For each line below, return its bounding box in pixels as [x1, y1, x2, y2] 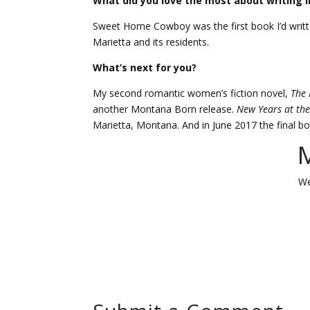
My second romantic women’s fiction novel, [93, 86, 291, 100]
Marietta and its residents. [93, 35, 210, 49]
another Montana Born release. [93, 102, 237, 116]
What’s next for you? [93, 61, 197, 75]
